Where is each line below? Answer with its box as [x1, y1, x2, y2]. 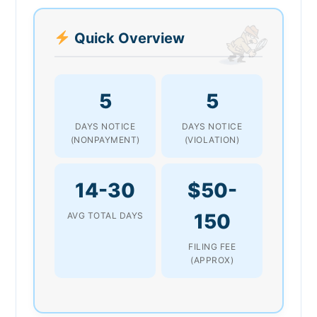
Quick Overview [70, 29, 185, 47]
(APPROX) [190, 254, 234, 265]
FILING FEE [188, 241, 236, 252]
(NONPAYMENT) [70, 134, 140, 145]
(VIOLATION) [184, 134, 240, 145]
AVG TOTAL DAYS [67, 209, 144, 221]
